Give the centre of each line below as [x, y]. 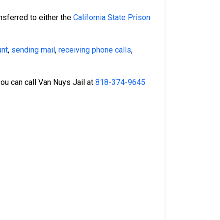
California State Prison [112, 18]
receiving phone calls [95, 50]
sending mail [33, 50]
